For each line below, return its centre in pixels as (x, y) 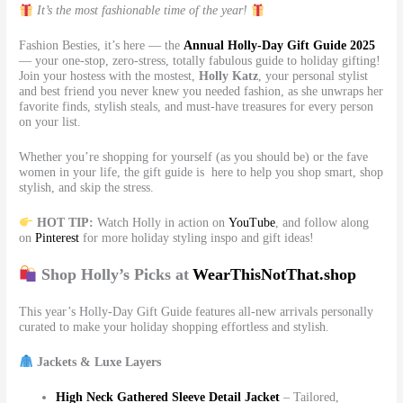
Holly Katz (229, 76)
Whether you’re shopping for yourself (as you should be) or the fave (194, 157)
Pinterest (58, 237)
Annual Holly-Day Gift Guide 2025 (280, 46)
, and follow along (322, 222)
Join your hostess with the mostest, (109, 76)
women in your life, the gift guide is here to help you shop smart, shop (201, 172)
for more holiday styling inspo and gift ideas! (199, 237)
